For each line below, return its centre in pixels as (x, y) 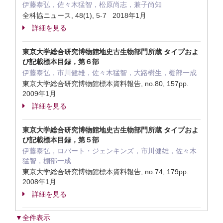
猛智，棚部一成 (47, 161)
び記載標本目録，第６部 (61, 62)
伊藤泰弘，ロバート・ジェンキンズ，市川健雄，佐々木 (110, 151)
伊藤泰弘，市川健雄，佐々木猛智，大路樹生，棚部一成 (110, 73)
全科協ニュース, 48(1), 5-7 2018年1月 (84, 15)
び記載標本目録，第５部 (61, 140)
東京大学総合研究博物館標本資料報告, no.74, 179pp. (108, 172)
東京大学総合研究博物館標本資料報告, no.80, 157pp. (108, 84)
